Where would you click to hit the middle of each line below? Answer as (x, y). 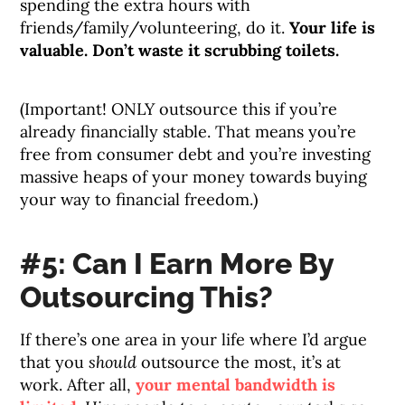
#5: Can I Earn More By (177, 264)
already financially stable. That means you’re (188, 132)
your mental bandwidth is (236, 385)
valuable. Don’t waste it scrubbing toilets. (180, 51)
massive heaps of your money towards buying (194, 177)
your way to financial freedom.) (139, 200)
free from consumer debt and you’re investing (196, 155)
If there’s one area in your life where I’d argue (194, 340)
